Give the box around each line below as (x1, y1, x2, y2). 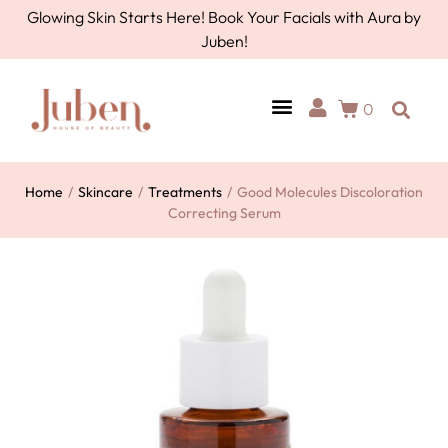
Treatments (148, 183, 222, 201)
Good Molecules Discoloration (237, 183, 423, 201)
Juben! (200, 31, 248, 51)
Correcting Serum (167, 204, 281, 222)
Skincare (78, 183, 133, 201)
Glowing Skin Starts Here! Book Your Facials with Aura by (27, 7, 421, 27)
